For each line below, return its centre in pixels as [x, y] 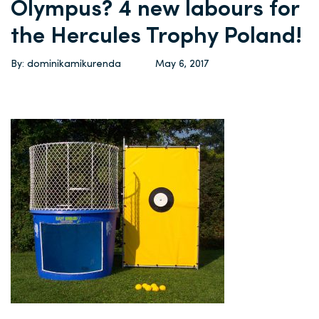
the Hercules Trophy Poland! [156, 37]
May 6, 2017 [182, 64]
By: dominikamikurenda [66, 64]
